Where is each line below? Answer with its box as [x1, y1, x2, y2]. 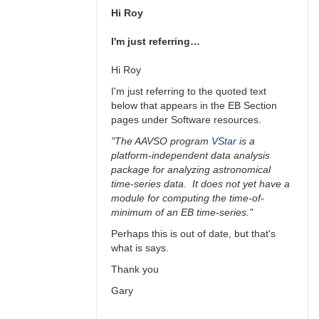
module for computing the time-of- [111, 192, 264, 204]
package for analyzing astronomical [111, 164, 271, 176]
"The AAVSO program [111, 135, 211, 147]
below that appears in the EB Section [111, 100, 277, 112]
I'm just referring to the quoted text [111, 85, 266, 98]
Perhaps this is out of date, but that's [111, 228, 276, 240]
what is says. [111, 242, 169, 254]
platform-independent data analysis [111, 150, 270, 162]
